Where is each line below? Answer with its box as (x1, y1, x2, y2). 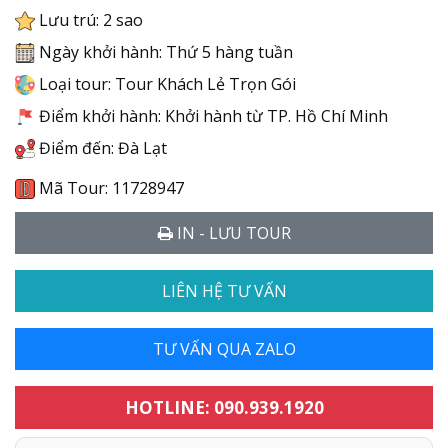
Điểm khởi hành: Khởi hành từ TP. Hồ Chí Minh (35, 104, 388, 127)
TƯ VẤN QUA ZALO (152, 337, 296, 360)
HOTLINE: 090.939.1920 (124, 395, 324, 419)
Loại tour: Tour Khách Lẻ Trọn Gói (35, 72, 296, 95)
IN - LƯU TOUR (172, 221, 291, 244)
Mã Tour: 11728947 (35, 176, 184, 199)
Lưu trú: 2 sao (35, 8, 143, 31)
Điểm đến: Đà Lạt (35, 136, 167, 159)
